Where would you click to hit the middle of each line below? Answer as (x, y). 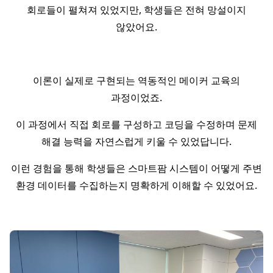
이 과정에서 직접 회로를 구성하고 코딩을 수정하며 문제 (136, 124)
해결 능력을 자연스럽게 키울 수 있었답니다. (136, 141)
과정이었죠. (136, 97)
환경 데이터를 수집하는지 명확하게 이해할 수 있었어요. (136, 185)
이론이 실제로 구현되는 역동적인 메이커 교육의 (136, 80)
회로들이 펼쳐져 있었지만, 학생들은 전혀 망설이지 (136, 10)
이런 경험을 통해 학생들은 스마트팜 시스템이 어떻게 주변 (136, 168)
